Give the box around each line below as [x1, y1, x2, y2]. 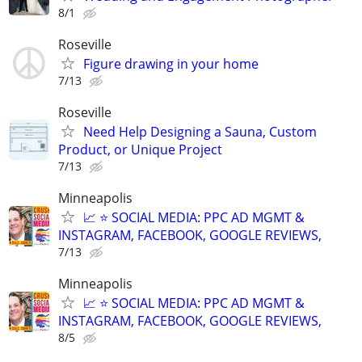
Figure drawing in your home [83, 54, 259, 73]
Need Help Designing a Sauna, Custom [83, 122, 317, 141]
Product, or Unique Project [58, 140, 222, 158]
